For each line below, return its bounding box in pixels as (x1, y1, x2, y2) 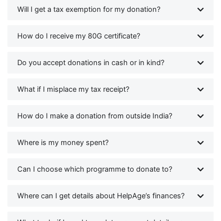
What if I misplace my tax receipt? (17, 85, 129, 94)
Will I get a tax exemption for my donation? (17, 5, 160, 14)
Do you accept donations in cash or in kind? (17, 58, 164, 68)
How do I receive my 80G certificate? (17, 32, 140, 41)
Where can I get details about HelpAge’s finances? (17, 191, 184, 201)
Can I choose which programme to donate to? (17, 165, 172, 174)
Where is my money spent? (17, 138, 109, 147)
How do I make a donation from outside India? (17, 111, 172, 121)
